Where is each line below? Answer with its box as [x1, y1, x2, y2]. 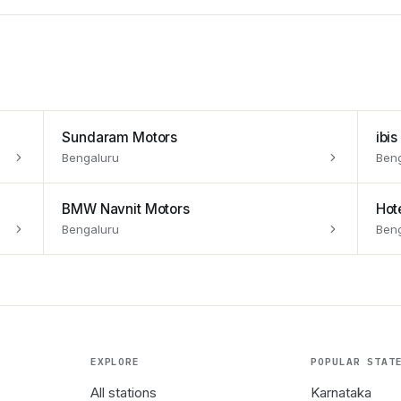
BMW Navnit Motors [62, 200, 190, 218]
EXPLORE [90, 354, 141, 368]
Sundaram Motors [62, 128, 178, 146]
